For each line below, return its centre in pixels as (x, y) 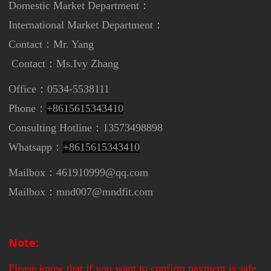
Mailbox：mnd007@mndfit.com (81, 192)
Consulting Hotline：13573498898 (86, 128)
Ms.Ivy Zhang (88, 64)
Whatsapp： (36, 147)
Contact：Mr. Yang (51, 44)
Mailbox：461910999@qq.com (79, 173)
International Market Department (81, 25)
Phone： (28, 109)
